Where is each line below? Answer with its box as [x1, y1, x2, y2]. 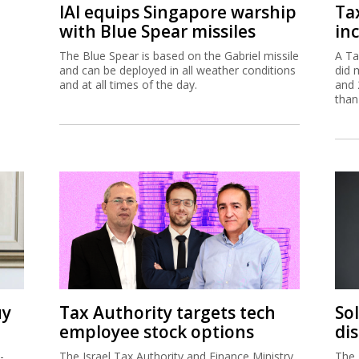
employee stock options [59, 320, 254, 343]
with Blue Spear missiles [59, 19, 256, 42]
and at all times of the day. [59, 76, 197, 92]
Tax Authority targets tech [59, 301, 276, 324]
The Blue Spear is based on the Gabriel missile [59, 47, 299, 63]
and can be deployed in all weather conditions [59, 62, 296, 78]
